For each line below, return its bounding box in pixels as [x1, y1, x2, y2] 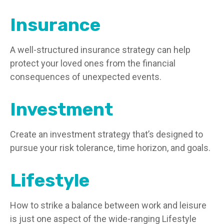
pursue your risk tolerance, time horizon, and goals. [10, 142, 210, 153]
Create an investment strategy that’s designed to [10, 129, 203, 139]
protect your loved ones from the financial [10, 58, 175, 68]
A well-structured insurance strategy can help [10, 44, 190, 55]
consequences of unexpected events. [10, 71, 161, 82]
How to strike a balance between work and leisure [10, 200, 206, 210]
